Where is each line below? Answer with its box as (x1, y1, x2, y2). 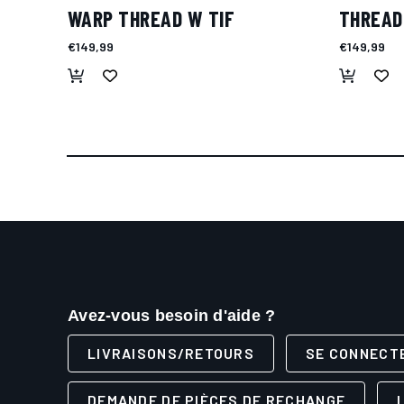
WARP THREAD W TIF (68, 5, 235, 32)
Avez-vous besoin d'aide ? (68, 307, 276, 325)
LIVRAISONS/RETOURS (87, 344, 255, 362)
